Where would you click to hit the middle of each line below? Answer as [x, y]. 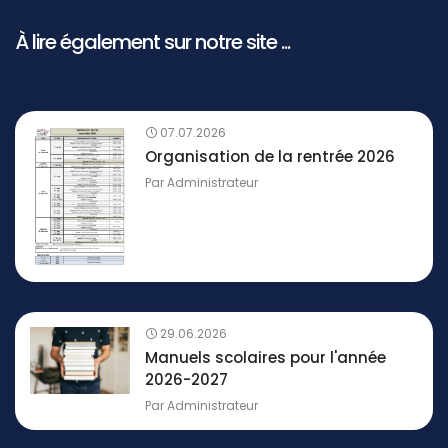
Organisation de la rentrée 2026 [270, 157]
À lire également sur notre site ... [152, 42]
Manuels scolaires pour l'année [265, 358]
